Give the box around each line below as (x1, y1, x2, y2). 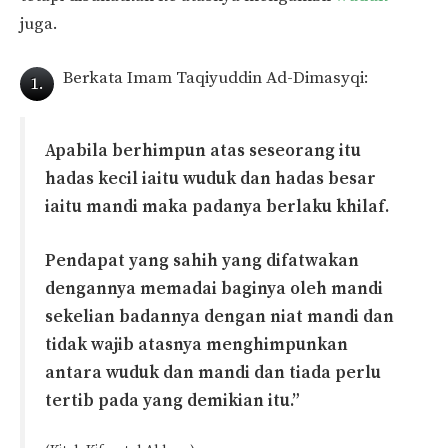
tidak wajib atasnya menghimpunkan (45, 333, 348, 356)
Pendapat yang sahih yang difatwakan (45, 249, 359, 272)
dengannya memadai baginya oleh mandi (45, 277, 383, 300)
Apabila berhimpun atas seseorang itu (45, 140, 361, 163)
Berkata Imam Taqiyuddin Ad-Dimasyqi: (62, 66, 369, 89)
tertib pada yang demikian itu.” (45, 389, 300, 412)
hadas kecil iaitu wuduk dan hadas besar (45, 168, 376, 191)
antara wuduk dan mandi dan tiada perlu (45, 361, 381, 384)
